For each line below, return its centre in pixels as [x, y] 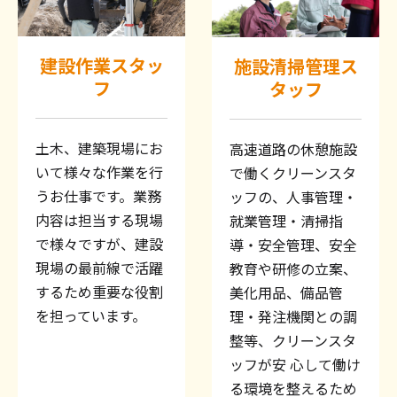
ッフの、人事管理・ [293, 196]
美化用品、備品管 [286, 292]
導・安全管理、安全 [293, 244]
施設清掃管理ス [296, 66]
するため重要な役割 [99, 292]
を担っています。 [91, 316]
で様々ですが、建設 [99, 244]
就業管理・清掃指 [286, 220]
